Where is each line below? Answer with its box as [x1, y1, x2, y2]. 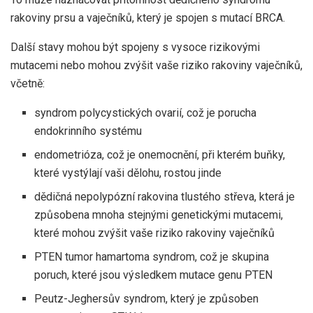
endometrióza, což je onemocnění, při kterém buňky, [34, 148, 286, 162]
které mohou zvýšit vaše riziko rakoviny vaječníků [34, 226, 275, 240]
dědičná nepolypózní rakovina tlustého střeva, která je [34, 190, 296, 204]
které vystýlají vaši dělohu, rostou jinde [34, 166, 222, 180]
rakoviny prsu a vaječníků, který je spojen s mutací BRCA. [10, 11, 285, 25]
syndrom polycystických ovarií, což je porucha [34, 106, 257, 120]
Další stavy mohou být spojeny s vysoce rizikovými [10, 41, 260, 54]
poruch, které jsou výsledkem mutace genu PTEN [34, 268, 273, 282]
